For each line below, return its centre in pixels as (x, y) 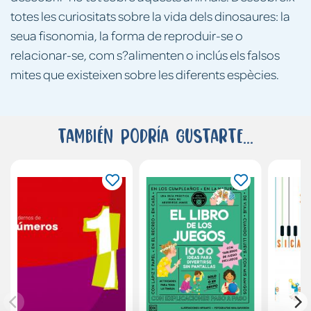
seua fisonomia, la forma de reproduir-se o (127, 35)
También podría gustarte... (155, 135)
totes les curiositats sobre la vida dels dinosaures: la (150, 15)
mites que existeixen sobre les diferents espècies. (145, 74)
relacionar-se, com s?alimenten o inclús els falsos (145, 54)
